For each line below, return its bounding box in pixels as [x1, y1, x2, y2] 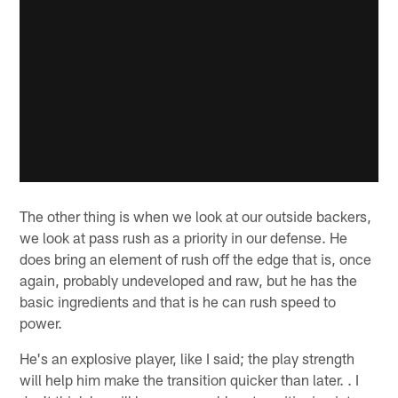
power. [20, 314, 63, 332]
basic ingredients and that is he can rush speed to [20, 292, 337, 311]
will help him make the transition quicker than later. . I [20, 370, 360, 389]
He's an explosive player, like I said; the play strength [20, 349, 355, 368]
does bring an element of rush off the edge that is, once [20, 250, 372, 268]
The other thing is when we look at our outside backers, [20, 207, 372, 226]
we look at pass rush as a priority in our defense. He [20, 228, 348, 247]
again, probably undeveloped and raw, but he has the [20, 271, 358, 290]
